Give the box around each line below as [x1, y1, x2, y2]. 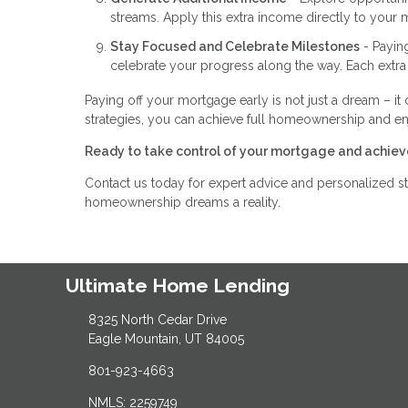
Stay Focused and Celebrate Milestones [110, 38, 360, 54]
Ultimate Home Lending [66, 274, 290, 298]
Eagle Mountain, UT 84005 [87, 331, 244, 346]
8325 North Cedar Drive [87, 311, 227, 327]
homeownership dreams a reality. [85, 194, 280, 209]
